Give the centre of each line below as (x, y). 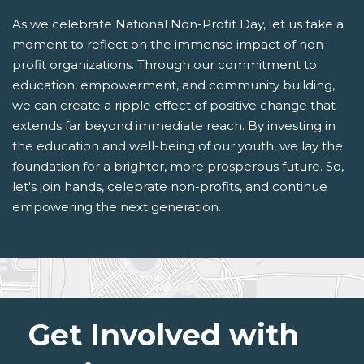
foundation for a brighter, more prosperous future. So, (178, 167)
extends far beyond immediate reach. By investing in (174, 126)
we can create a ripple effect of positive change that (174, 106)
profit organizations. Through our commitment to (165, 65)
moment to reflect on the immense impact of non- (170, 45)
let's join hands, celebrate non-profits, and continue (170, 187)
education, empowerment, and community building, (173, 85)
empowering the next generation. (117, 207)
